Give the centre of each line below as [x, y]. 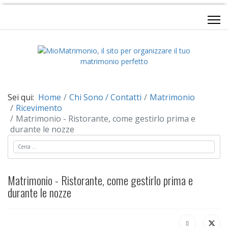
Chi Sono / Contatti [105, 97]
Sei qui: [23, 97]
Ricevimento [39, 108]
